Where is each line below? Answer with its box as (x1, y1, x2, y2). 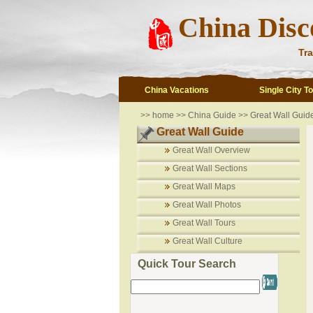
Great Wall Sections (172, 163, 247, 173)
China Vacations (145, 85, 209, 95)
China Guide (185, 110, 236, 120)
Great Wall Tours (172, 218, 235, 228)
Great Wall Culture (172, 236, 242, 246)
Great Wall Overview (172, 145, 250, 155)
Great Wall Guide (156, 126, 244, 138)
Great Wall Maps (172, 182, 235, 191)
